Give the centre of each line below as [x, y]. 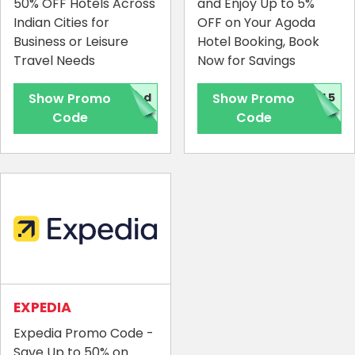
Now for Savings [246, 61]
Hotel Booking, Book [258, 42]
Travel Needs [54, 61]
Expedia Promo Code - [84, 334]
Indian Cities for [61, 23]
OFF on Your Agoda [256, 23]
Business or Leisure [71, 42]
